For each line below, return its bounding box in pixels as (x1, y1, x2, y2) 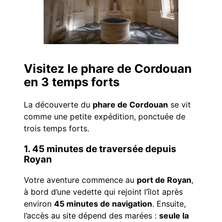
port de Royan (137, 174, 191, 185)
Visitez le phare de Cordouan (24, 61, 192, 76)
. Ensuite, (152, 198, 186, 209)
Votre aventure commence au (24, 174, 137, 185)
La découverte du (24, 100, 93, 110)
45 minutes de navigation (54, 198, 152, 209)
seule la (159, 210, 189, 221)
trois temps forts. (24, 123, 89, 134)
